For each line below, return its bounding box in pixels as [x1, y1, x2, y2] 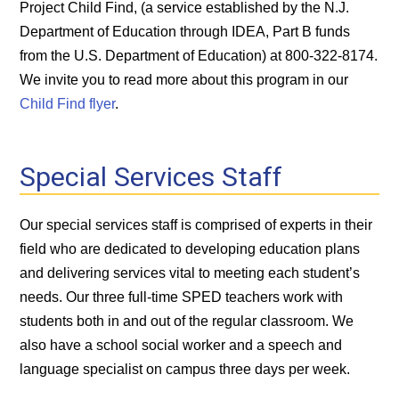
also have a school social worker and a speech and [20, 337, 343, 353]
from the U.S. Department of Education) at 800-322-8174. [20, 47, 379, 63]
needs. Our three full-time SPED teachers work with [20, 289, 344, 305]
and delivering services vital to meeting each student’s [20, 265, 361, 281]
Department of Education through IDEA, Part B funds [20, 23, 351, 39]
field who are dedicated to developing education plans [20, 240, 361, 256]
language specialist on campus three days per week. [20, 361, 351, 377]
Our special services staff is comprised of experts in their [20, 216, 373, 232]
